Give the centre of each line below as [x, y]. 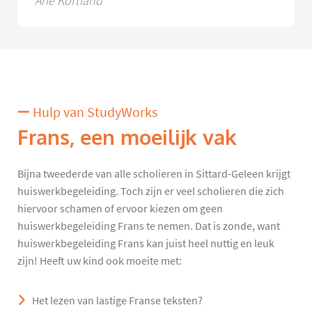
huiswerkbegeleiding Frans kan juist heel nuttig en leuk [146, 243]
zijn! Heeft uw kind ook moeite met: [100, 261]
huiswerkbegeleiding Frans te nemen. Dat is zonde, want [149, 226]
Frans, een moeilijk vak [127, 138]
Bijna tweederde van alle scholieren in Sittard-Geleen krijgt [154, 174]
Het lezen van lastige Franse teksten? [117, 301]
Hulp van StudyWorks [94, 112]
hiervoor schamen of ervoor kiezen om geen [120, 209]
